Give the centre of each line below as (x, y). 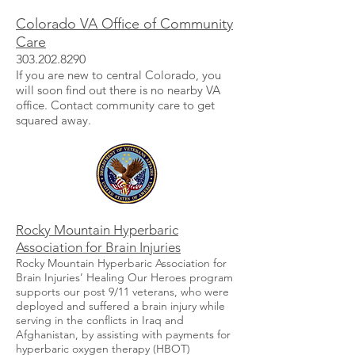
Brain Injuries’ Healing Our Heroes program (124, 277)
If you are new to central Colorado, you (118, 74)
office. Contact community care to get (115, 105)
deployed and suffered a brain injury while (120, 305)
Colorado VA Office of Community (124, 23)
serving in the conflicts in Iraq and (100, 320)
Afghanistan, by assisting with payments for (123, 334)
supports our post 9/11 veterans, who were (122, 291)
